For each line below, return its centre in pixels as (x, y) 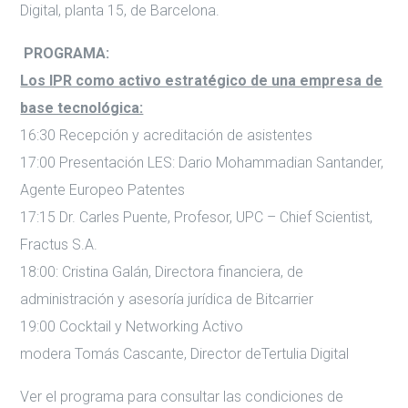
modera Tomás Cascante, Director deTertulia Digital (185, 354)
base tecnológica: (82, 108)
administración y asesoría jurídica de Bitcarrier (167, 299)
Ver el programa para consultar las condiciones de (182, 397)
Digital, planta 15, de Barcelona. (120, 10)
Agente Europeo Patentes (103, 190)
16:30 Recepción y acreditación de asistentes (167, 135)
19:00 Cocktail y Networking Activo (132, 326)
